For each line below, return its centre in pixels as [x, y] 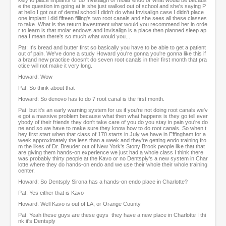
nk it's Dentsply [37, 221]
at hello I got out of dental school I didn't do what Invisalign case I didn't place [111, 12]
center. [26, 171]
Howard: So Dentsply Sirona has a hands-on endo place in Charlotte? [103, 182]
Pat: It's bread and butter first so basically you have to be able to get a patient [112, 48]
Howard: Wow [35, 77]
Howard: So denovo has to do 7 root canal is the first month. [91, 99]
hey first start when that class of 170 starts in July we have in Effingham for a [112, 134]
